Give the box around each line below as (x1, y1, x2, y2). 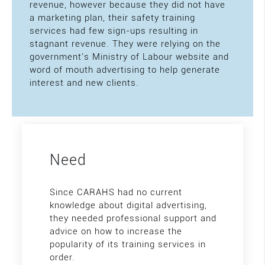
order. (50, 252, 75, 263)
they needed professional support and (50, 213, 216, 224)
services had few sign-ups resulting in (30, 25, 198, 36)
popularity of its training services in (50, 239, 206, 250)
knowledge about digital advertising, (50, 200, 207, 211)
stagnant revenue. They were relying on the (30, 38, 221, 49)
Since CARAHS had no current (50, 187, 182, 198)
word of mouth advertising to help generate (30, 64, 220, 75)
